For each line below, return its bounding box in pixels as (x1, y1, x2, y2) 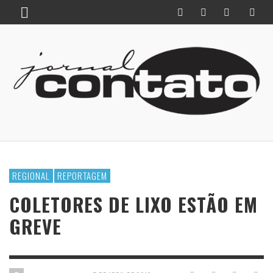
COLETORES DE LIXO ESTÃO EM (9, 190, 258, 219)
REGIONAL (12, 169, 50, 183)
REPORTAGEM (57, 169, 107, 183)
